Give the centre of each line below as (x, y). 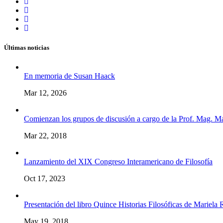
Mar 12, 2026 (45, 93)
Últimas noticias (27, 48)
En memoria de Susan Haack (69, 76)
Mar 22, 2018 (45, 136)
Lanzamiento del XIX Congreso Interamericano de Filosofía (118, 162)
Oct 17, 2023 (45, 179)
